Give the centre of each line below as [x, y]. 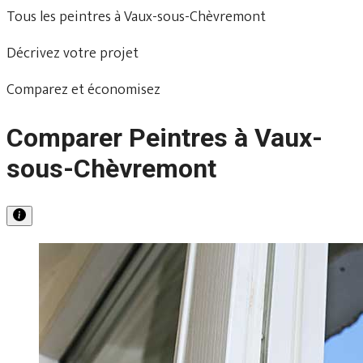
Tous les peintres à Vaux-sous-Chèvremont [136, 17]
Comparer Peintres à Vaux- [164, 138]
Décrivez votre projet [73, 53]
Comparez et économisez [83, 90]
